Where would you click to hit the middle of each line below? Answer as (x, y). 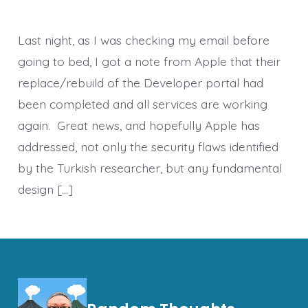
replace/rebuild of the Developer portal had (140, 82)
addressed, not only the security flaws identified (148, 146)
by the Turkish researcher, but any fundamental (150, 167)
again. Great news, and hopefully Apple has (139, 125)
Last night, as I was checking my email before (143, 40)
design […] (45, 189)
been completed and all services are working (142, 103)
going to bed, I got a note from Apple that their (149, 61)
